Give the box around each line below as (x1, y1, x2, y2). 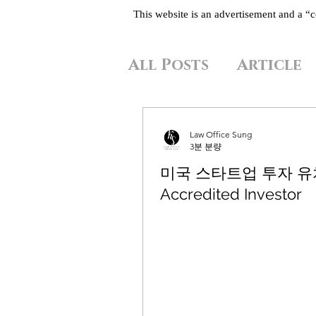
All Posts (128, 54, 209, 75)
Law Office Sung (190, 129, 252, 140)
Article (237, 54, 302, 75)
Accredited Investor (160, 185, 302, 203)
